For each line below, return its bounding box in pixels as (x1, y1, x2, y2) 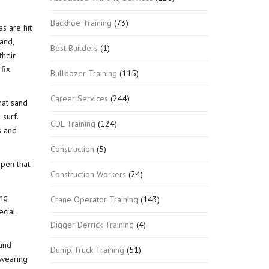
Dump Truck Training (50, 244, 124, 255)
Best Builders (50, 42, 98, 53)
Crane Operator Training (50, 193, 138, 205)
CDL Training (50, 118, 95, 129)
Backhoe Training (50, 17, 112, 28)
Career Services (50, 92, 108, 104)
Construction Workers (50, 168, 126, 180)
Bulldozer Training (50, 67, 117, 79)
